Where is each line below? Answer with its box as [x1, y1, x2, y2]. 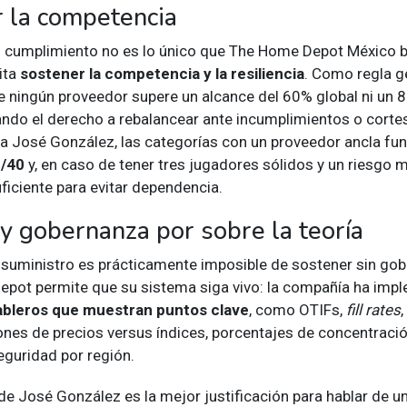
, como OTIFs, [249, 300, 346, 319]
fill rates [346, 300, 401, 319]
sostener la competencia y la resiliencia [20, 64, 304, 83]
